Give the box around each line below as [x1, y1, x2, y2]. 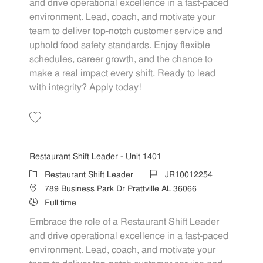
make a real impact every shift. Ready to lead [29, 69, 215, 79]
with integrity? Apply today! [29, 83, 141, 93]
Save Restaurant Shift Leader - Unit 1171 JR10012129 [34, 124, 208, 131]
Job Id [149, 170, 172, 179]
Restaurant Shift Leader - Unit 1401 [29, 152, 161, 161]
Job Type [28, 198, 63, 207]
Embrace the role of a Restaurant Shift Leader [29, 217, 219, 227]
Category [28, 170, 63, 179]
